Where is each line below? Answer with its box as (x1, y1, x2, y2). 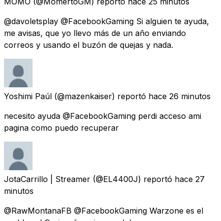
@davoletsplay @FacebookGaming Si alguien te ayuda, (4, 16, 209, 26)
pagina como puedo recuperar (4, 122, 119, 133)
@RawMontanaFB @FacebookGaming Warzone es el (4, 205, 203, 216)
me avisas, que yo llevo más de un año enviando (4, 28, 186, 38)
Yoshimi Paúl (4, 91, 52, 101)
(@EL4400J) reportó (93, 174, 172, 184)
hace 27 (175, 174, 205, 184)
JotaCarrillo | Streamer (4, 174, 90, 184)
